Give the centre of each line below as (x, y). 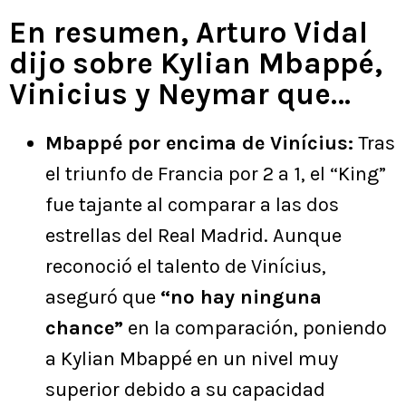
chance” (84, 328)
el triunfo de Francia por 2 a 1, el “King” (216, 174)
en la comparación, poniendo (255, 328)
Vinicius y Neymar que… (180, 94)
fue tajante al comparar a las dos (192, 204)
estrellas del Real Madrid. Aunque (193, 235)
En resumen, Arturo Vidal (188, 32)
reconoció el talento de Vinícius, (186, 266)
